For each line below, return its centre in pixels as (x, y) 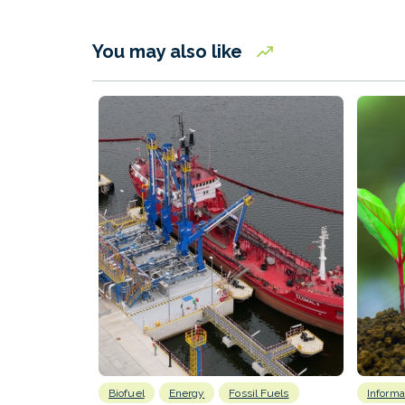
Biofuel (127, 393)
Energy (187, 393)
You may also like (170, 52)
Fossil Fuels (259, 393)
